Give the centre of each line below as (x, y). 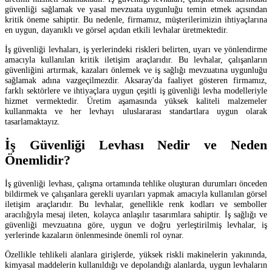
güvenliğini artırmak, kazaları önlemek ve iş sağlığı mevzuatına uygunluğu (136, 70)
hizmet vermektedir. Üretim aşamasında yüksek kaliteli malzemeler (136, 100)
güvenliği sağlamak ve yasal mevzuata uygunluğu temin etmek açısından (136, 9)
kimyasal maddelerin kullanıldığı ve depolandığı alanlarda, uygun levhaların (136, 264)
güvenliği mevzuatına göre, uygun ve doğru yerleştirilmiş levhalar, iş (136, 225)
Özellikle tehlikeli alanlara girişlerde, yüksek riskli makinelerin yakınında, (136, 254)
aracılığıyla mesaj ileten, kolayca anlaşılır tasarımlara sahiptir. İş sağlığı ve (136, 215)
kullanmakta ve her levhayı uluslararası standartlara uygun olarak (136, 111)
